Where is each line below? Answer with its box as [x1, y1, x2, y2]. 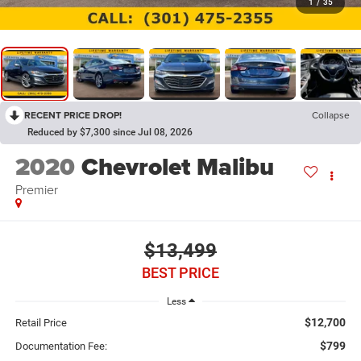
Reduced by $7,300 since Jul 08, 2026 [27, 126, 193, 138]
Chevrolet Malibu [81, 149, 274, 185]
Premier [15, 180, 58, 199]
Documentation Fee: [15, 340, 107, 353]
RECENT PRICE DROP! [24, 107, 122, 122]
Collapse [312, 107, 350, 122]
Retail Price [15, 317, 67, 330]
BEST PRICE [142, 263, 219, 281]
